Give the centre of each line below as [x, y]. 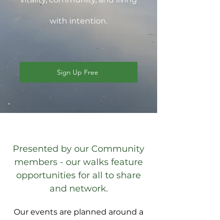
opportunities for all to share [79, 176]
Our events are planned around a [79, 212]
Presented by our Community [79, 149]
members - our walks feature [79, 162]
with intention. [79, 21]
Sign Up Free [78, 72]
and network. [79, 189]
